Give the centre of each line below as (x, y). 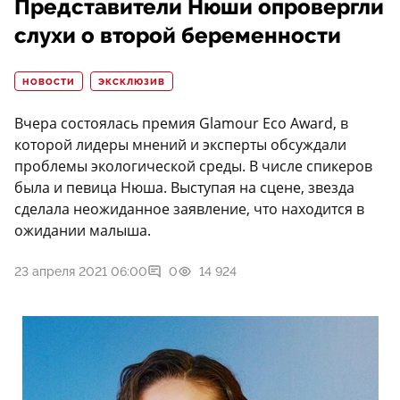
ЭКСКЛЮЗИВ (132, 83)
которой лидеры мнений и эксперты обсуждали (180, 145)
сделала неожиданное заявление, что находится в (189, 209)
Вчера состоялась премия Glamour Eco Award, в (181, 124)
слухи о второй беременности (178, 36)
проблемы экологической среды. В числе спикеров (193, 167)
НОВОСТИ (49, 83)
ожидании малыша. (83, 231)
